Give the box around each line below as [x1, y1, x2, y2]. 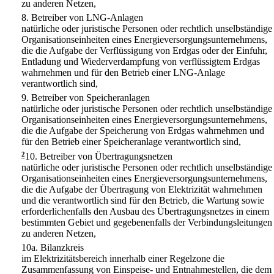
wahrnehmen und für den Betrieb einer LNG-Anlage [21, 67, 225, 78]
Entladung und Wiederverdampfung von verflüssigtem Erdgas [21, 56, 260, 67]
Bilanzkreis [40, 242, 84, 253]
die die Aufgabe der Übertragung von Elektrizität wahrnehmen [21, 183, 262, 194]
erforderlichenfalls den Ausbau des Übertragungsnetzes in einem [21, 206, 269, 217]
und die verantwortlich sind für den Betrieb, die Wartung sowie [21, 194, 264, 206]
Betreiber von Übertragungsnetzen [40, 150, 172, 161]
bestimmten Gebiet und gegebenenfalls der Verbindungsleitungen [21, 217, 272, 228]
